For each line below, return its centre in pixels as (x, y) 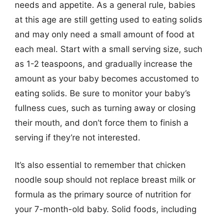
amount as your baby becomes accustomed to (107, 79)
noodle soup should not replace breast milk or (105, 179)
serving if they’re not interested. (78, 137)
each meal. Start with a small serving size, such (109, 49)
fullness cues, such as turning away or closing (105, 108)
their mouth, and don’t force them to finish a (102, 123)
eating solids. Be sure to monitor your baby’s (103, 93)
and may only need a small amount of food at (105, 34)
